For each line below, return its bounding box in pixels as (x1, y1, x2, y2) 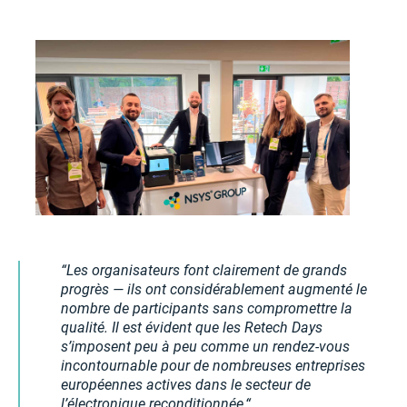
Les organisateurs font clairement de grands (66, 262, 347, 280)
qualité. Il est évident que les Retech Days (61, 319, 323, 337)
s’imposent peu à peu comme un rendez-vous (61, 338, 350, 356)
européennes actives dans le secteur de (61, 376, 311, 394)
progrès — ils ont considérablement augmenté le (61, 281, 367, 299)
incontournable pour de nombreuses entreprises (61, 357, 365, 375)
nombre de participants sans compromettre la (61, 300, 352, 318)
